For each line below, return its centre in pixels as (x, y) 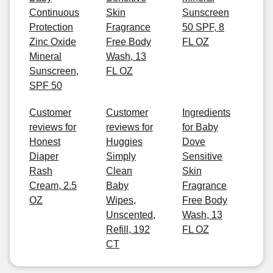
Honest (45, 142)
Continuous (54, 12)
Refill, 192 (128, 229)
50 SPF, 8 (203, 27)
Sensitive (202, 156)
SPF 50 (46, 86)
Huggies (124, 142)
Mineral (45, 56)
